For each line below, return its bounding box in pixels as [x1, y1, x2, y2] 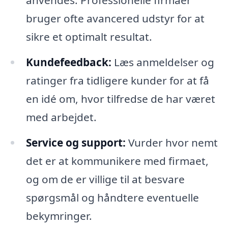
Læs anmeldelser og [111, 54, 214, 69]
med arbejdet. [25, 109, 97, 124]
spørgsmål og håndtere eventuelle [25, 190, 199, 205]
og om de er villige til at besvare [25, 172, 185, 186]
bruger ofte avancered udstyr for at [25, 11, 205, 25]
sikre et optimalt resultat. [25, 29, 152, 44]
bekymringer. [25, 208, 92, 223]
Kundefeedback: [25, 54, 111, 69]
